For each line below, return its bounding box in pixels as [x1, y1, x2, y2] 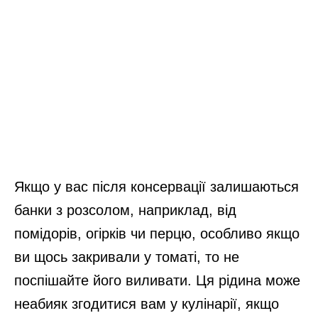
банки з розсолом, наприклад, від [14, 202, 236, 219]
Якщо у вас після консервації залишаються [14, 179, 299, 195]
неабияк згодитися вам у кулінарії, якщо [14, 296, 279, 312]
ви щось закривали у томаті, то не [14, 249, 239, 265]
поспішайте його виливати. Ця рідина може [14, 273, 300, 289]
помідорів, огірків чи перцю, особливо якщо [14, 226, 300, 242]
